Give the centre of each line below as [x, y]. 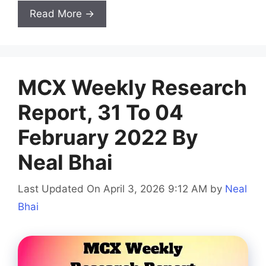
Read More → [62, 14]
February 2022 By [108, 137]
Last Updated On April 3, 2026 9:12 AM [113, 189]
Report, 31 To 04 [101, 113]
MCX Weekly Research [132, 88]
